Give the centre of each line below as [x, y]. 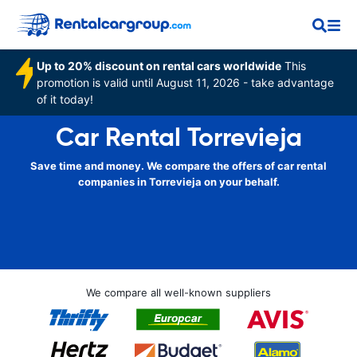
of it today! [65, 99]
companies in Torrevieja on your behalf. [178, 182]
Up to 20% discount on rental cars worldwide [159, 66]
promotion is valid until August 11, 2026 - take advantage [186, 82]
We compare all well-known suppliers [178, 292]
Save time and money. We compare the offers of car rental [178, 166]
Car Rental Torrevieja [178, 137]
